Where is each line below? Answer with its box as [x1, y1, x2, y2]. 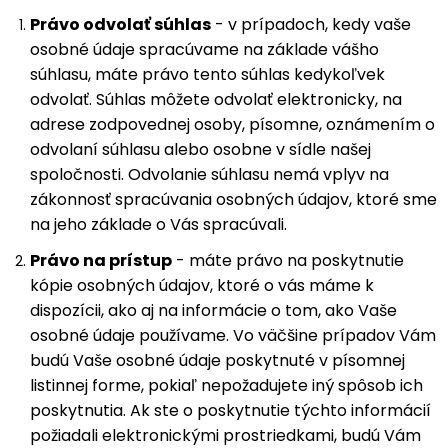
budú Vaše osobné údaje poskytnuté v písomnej [30, 349, 405, 372]
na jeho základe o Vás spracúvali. [30, 213, 287, 236]
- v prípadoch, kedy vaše [211, 13, 411, 36]
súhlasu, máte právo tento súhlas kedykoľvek [30, 63, 385, 86]
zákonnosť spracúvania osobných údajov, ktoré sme [30, 188, 437, 211]
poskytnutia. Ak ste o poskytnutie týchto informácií [30, 399, 431, 422]
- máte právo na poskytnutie [172, 249, 404, 272]
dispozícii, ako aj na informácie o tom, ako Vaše [30, 299, 397, 322]
